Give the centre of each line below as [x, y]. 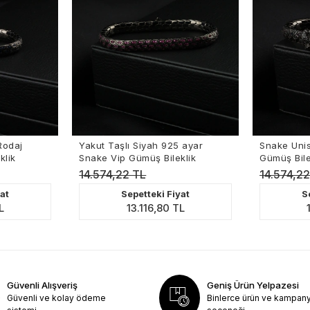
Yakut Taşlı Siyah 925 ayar [132, 145]
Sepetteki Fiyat [147, 193]
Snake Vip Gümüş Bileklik [129, 157]
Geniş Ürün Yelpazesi [253, 285]
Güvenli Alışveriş [43, 285]
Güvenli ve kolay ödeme [57, 298]
